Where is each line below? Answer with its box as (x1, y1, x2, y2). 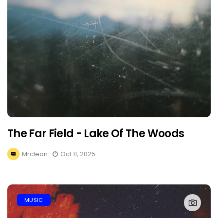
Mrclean (22, 149, 48, 159)
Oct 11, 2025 (60, 149, 95, 159)
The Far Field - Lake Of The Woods (7, 126, 184, 141)
